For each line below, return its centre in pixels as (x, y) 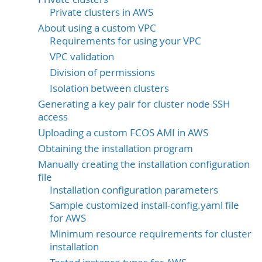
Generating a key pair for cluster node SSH (134, 104)
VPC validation (82, 56)
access (53, 117)
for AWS (68, 218)
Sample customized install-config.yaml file (144, 206)
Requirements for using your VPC (125, 41)
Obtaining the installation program (116, 148)
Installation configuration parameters (134, 190)
